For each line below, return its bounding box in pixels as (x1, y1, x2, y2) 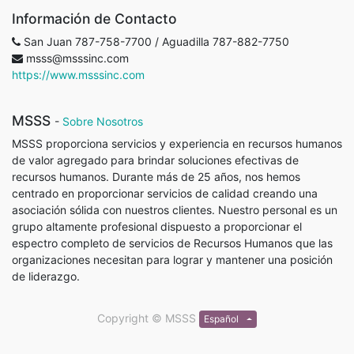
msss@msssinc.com (26, 51, 129, 65)
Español (203, 313, 239, 326)
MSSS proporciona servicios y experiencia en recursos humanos (12, 137, 342, 150)
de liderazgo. (12, 269, 80, 283)
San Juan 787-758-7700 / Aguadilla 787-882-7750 (24, 35, 289, 48)
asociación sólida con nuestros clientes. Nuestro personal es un (12, 203, 337, 217)
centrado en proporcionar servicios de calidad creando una (12, 186, 318, 200)
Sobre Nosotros (62, 115, 143, 128)
